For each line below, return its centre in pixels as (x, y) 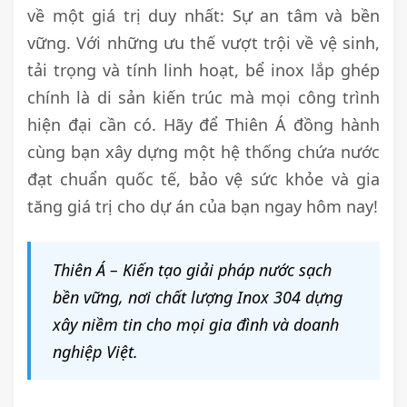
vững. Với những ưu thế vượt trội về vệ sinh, (203, 43)
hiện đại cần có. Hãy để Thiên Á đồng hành (203, 125)
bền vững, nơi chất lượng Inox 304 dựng (198, 298)
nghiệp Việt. (95, 352)
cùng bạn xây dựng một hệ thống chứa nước (203, 152)
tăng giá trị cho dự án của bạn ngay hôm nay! (203, 207)
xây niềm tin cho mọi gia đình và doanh (196, 325)
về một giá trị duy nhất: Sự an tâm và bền (203, 16)
